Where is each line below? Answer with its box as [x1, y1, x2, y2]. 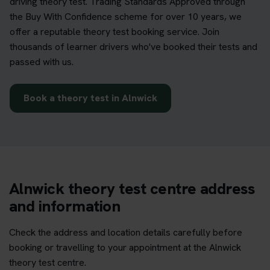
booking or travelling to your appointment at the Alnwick [9, 240, 241, 254]
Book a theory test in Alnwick [24, 91, 157, 104]
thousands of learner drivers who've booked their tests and [10, 40, 257, 53]
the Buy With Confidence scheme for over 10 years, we [10, 10, 242, 23]
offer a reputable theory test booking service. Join [10, 25, 219, 38]
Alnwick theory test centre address [9, 178, 255, 199]
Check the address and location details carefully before [9, 225, 242, 239]
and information [9, 195, 121, 216]
